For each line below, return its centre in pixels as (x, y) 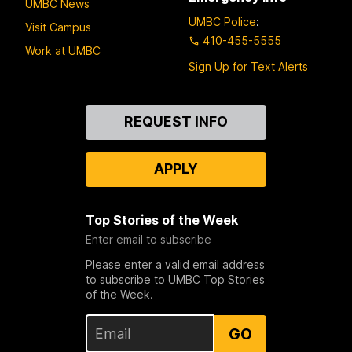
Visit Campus (58, 27)
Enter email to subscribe (148, 240)
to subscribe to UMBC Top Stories (175, 280)
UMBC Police (222, 22)
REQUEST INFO (176, 122)
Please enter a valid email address (175, 265)
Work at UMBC (63, 50)
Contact (51, 114)
